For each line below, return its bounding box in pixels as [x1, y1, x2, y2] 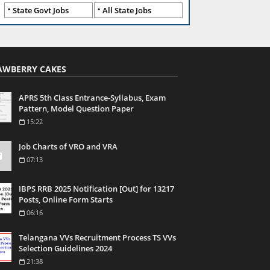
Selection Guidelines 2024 [19, 243, 112, 254]
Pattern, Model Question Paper [19, 103, 134, 114]
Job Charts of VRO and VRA [19, 141, 118, 152]
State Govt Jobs [13, 5, 69, 16]
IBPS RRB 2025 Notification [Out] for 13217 [19, 183, 174, 194]
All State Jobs [102, 5, 151, 16]
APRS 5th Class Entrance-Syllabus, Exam [19, 92, 166, 103]
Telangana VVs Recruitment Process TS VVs [19, 232, 176, 243]
